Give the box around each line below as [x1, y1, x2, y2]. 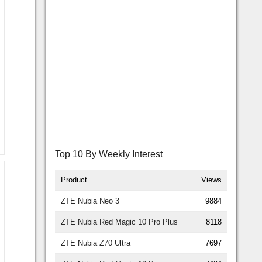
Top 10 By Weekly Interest [55, 149, 163, 160]
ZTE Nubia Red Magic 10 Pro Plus [61, 218, 178, 227]
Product [61, 175, 87, 185]
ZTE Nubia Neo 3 [61, 196, 119, 206]
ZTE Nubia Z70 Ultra [61, 239, 130, 248]
